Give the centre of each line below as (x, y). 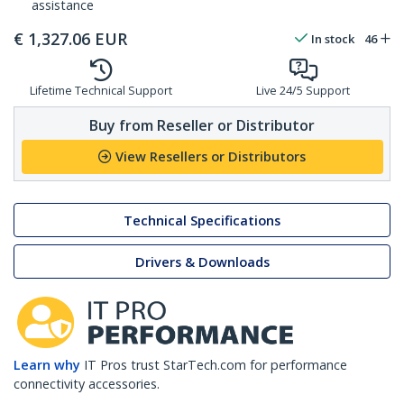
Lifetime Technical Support (101, 91)
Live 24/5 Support (303, 91)
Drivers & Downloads (202, 262)
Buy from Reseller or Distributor (202, 125)
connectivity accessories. (87, 384)
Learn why (47, 365)
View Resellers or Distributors (211, 157)
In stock (333, 39)
